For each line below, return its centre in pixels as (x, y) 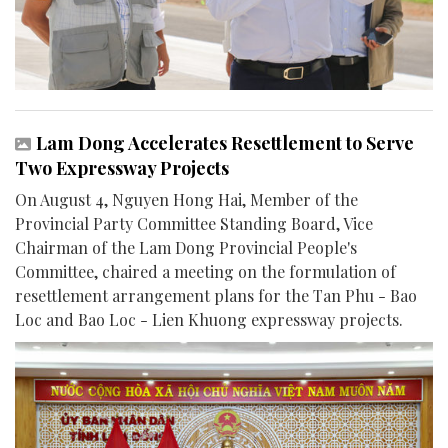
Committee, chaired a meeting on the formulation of (205, 271)
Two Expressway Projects (122, 167)
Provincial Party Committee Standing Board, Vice (194, 223)
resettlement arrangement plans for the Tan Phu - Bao (216, 295)
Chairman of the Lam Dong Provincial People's (186, 247)
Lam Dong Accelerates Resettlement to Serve (225, 142)
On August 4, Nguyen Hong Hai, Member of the (186, 199)
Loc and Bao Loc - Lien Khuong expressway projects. (209, 319)
